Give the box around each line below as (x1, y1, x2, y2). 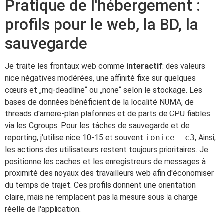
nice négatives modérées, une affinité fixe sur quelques (5, 73, 196, 83)
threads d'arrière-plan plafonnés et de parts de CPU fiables (5, 109, 210, 118)
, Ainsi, (195, 132, 216, 142)
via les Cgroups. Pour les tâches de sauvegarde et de (5, 120, 190, 130)
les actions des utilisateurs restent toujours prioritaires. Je (5, 144, 208, 154)
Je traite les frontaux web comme (5, 61, 126, 71)
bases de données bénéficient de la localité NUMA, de (5, 97, 194, 107)
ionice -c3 (145, 132, 195, 142)
